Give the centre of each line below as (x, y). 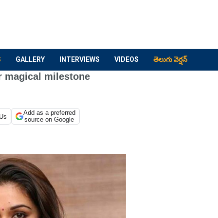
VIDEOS (127, 59)
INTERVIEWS (80, 59)
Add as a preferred (49, 113)
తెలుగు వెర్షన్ (170, 59)
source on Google (49, 119)
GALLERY (30, 59)
